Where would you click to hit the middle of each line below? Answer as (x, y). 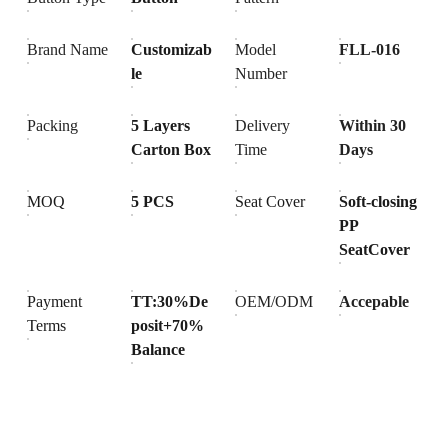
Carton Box (171, 149)
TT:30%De (170, 301)
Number (261, 73)
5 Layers (161, 125)
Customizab (172, 49)
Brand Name (68, 49)
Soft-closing (378, 201)
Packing (53, 125)
